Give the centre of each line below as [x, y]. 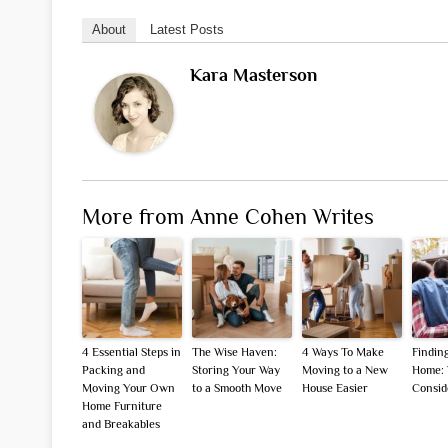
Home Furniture [122, 406]
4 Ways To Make [343, 352]
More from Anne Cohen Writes [228, 217]
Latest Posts [187, 30]
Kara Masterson [253, 75]
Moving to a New [345, 370]
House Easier [335, 388]
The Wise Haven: [234, 352]
